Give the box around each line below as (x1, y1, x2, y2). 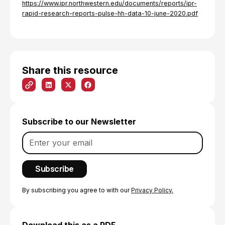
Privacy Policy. (131, 186, 173, 194)
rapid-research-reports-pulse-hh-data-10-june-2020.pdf (22, 10, 198, 17)
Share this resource (22, 64, 118, 76)
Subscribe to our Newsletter (22, 117, 136, 127)
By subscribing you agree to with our (22, 186, 131, 194)
